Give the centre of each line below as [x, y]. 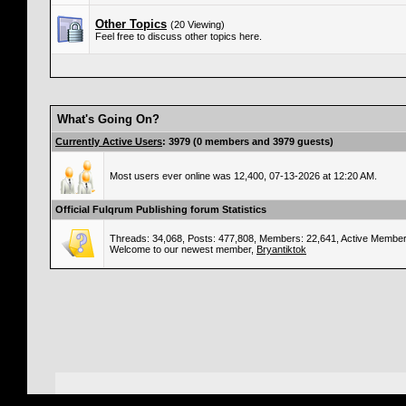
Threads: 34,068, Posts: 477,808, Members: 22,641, [225, 238]
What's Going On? [108, 119]
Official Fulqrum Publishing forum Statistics [161, 209]
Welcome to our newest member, [183, 249]
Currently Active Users [109, 141]
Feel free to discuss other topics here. [179, 36]
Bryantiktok [281, 249]
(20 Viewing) [198, 24]
